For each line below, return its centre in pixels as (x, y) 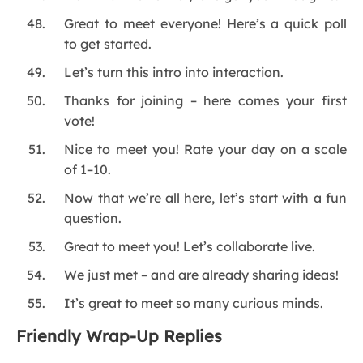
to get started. (108, 44)
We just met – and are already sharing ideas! (202, 275)
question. (93, 218)
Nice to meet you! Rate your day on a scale (205, 149)
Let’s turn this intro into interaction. (174, 73)
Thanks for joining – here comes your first (205, 101)
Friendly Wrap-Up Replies (119, 336)
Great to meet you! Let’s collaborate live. (190, 247)
